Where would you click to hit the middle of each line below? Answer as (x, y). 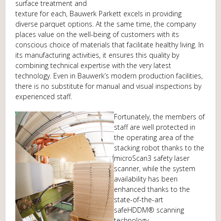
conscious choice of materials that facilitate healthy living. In (110, 45)
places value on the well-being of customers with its (97, 34)
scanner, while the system (155, 168)
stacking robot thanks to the (159, 148)
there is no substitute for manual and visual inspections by (109, 86)
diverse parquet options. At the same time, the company (106, 24)
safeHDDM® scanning (149, 210)
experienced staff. (44, 96)
